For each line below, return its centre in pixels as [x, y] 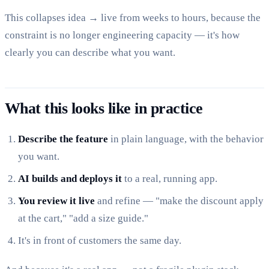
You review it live [57, 201]
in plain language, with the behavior [186, 139]
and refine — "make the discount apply [180, 201]
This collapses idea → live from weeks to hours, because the [133, 18]
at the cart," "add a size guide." [83, 219]
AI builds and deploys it [70, 179]
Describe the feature [63, 139]
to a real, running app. [170, 179]
